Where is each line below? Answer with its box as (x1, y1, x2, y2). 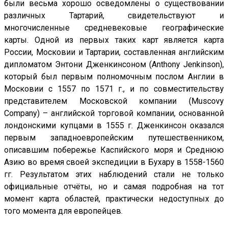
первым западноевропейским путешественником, (4, 133, 224, 143)
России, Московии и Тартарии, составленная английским (4, 47, 224, 58)
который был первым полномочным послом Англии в (4, 72, 224, 82)
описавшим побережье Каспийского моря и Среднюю (4, 145, 224, 155)
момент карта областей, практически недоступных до (4, 194, 224, 204)
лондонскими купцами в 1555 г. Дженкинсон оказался (4, 121, 224, 131)
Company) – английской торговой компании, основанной (4, 108, 224, 119)
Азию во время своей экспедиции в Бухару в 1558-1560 (4, 157, 224, 167)
